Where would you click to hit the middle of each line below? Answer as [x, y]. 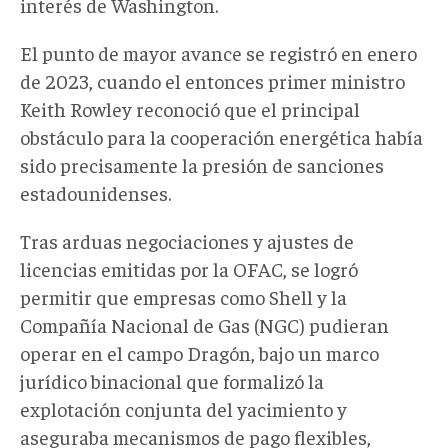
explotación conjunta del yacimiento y [183, 408]
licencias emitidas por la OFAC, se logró [189, 268]
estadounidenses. [95, 192]
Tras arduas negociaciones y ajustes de [187, 240]
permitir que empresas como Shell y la [183, 296]
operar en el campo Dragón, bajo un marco [199, 352]
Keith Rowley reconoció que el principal [190, 108]
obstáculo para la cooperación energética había [221, 136]
